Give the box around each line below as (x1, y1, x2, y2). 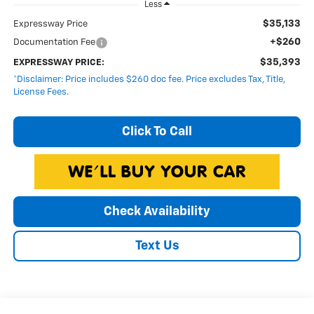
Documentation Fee (13, 37, 95, 47)
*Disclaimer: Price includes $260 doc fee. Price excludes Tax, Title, (13, 74, 285, 84)
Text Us (135, 239, 179, 252)
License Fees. (13, 87, 69, 97)
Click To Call (122, 125, 192, 138)
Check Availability (104, 205, 210, 218)
